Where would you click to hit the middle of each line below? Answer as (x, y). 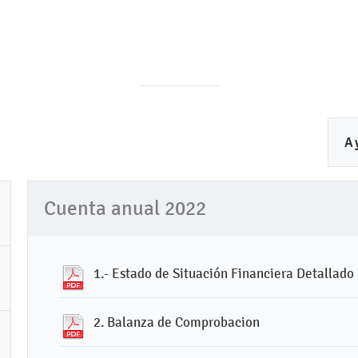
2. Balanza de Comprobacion (177, 322)
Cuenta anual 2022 (125, 209)
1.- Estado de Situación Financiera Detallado (224, 273)
